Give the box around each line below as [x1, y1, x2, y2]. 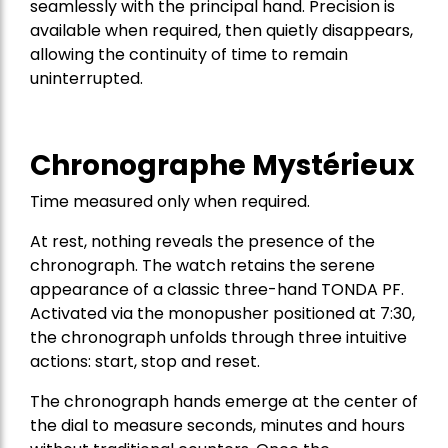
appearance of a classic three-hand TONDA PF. [30, 278, 404, 302]
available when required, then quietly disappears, [30, 19, 413, 43]
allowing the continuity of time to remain [30, 43, 348, 67]
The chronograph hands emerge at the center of [30, 390, 418, 414]
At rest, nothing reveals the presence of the [30, 230, 375, 254]
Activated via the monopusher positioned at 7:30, [30, 302, 415, 326]
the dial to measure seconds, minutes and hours [30, 414, 405, 438]
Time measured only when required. [30, 190, 310, 214]
